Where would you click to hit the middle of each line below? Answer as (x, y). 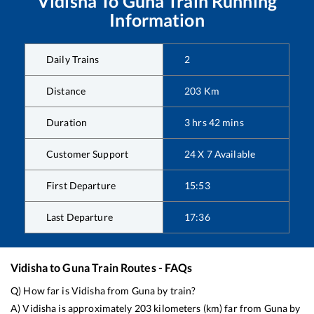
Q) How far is (41, 291)
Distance (66, 91)
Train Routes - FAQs (141, 268)
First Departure (81, 186)
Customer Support (88, 154)
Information (157, 20)
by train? (176, 291)
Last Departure (80, 217)
